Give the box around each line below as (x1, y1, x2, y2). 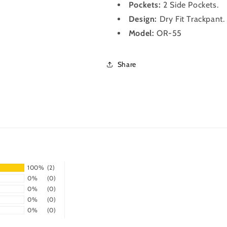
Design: (128, 14, 157, 24)
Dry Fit (159, 14, 184, 24)
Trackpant (184, 14, 223, 24)
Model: (128, 28, 157, 38)
